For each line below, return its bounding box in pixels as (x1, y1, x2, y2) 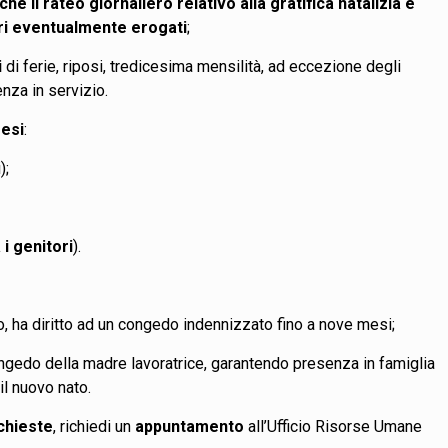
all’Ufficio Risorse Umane (244, 416, 423, 436)
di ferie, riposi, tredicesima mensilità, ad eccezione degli (2, 56, 402, 76)
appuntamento (135, 416, 245, 436)
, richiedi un (53, 416, 136, 436)
